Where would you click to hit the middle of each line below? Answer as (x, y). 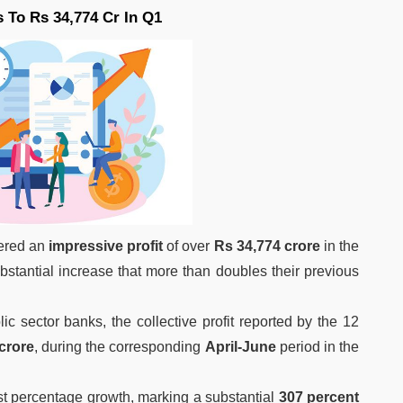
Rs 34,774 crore (267, 246)
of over (188, 246)
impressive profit (106, 246)
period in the (318, 346)
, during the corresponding (119, 346)
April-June (240, 346)
